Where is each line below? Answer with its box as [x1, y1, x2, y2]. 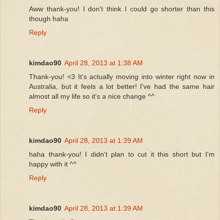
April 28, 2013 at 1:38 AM [64, 58, 143, 67]
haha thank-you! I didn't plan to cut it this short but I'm [29, 150, 215, 158]
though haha [29, 14, 68, 23]
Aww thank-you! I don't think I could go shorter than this [29, 4, 215, 13]
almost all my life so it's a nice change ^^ [29, 92, 155, 100]
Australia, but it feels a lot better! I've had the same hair [29, 82, 215, 90]
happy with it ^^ [29, 160, 77, 168]
